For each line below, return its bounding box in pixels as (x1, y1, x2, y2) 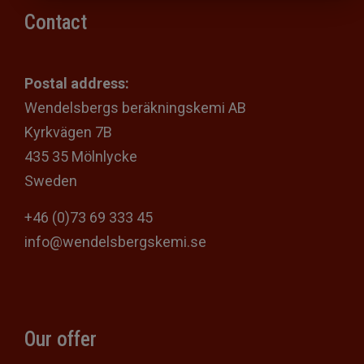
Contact (24, 10, 87, 34)
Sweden (24, 171, 77, 189)
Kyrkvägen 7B (24, 123, 112, 141)
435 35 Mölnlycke (24, 147, 137, 165)
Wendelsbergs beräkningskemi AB (24, 98, 246, 116)
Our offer (24, 327, 97, 351)
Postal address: (24, 74, 129, 92)
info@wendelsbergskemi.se (24, 232, 206, 250)
